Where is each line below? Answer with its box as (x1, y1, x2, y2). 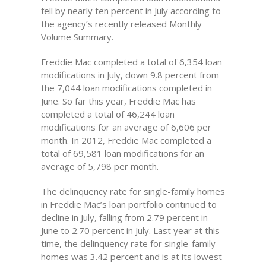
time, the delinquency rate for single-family (40, 237, 216, 249)
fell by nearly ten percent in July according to (40, 5, 221, 17)
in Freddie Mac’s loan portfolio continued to (40, 198, 217, 210)
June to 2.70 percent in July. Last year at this (40, 224, 220, 236)
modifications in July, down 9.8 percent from (40, 69, 219, 81)
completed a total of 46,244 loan (40, 108, 175, 120)
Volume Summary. (40, 31, 113, 43)
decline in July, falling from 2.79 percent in (40, 211, 208, 223)
